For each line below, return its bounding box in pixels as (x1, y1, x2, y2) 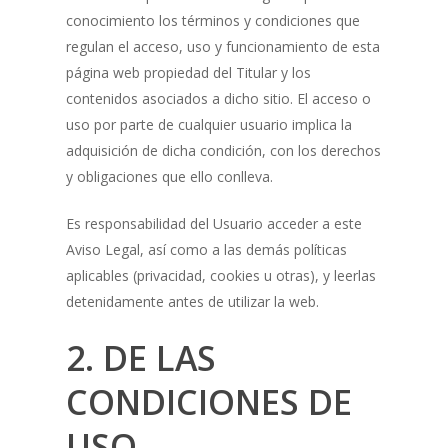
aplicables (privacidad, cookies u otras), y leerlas (65, 266, 376, 286)
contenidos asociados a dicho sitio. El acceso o (65, 89, 371, 109)
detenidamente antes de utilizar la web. (65, 292, 319, 312)
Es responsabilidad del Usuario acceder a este (65, 214, 362, 234)
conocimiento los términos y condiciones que (65, 11, 360, 31)
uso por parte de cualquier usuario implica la (65, 115, 352, 135)
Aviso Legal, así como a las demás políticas (65, 240, 347, 260)
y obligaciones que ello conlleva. (65, 167, 273, 187)
